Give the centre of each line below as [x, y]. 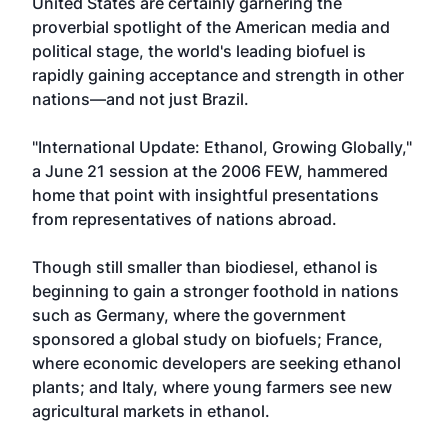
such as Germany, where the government [189, 315]
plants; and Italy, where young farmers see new [212, 387]
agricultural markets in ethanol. [151, 411]
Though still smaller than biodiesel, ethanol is [205, 267]
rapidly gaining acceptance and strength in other [218, 75]
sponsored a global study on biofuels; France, [207, 339]
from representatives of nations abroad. [184, 219]
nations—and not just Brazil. [140, 99]
